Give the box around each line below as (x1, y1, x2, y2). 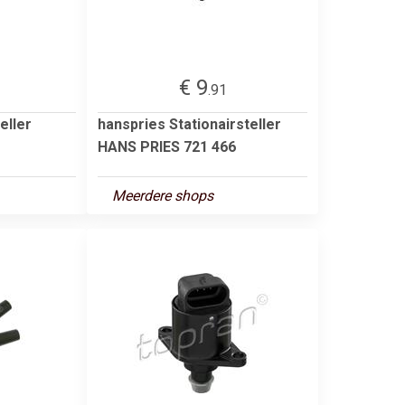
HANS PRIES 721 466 (98, 137, 236, 155)
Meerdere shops (112, 186, 213, 204)
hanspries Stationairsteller (98, 115, 281, 133)
